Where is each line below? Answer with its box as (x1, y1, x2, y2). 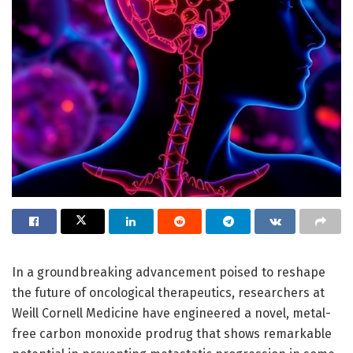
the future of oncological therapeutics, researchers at (12, 284, 325, 300)
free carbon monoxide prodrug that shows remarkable (12, 325, 332, 341)
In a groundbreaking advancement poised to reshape (12, 264, 325, 280)
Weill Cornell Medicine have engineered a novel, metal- (12, 305, 331, 321)
